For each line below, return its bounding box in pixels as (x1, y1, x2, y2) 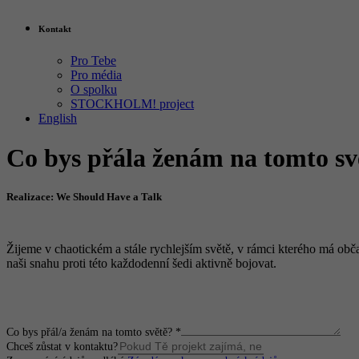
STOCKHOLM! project (71, 97, 194, 111)
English (38, 111, 77, 126)
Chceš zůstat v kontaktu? (6, 341, 118, 353)
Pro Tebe (71, 54, 116, 68)
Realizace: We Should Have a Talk (6, 191, 162, 204)
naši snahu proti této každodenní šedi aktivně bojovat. (6, 256, 276, 271)
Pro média (71, 68, 122, 83)
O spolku (71, 83, 117, 97)
